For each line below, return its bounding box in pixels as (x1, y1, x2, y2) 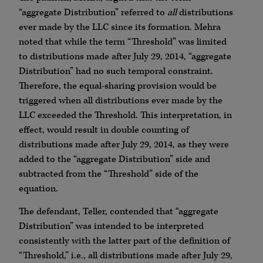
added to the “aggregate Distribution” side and (19, 153, 210, 166)
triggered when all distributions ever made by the (19, 94, 222, 107)
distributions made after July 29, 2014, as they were (19, 138, 229, 151)
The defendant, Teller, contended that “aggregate (19, 205, 218, 218)
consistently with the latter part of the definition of (19, 235, 230, 248)
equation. (19, 182, 58, 195)
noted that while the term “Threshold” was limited (19, 35, 227, 48)
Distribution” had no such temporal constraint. (19, 65, 213, 77)
